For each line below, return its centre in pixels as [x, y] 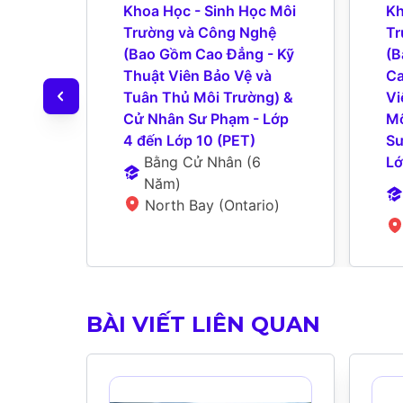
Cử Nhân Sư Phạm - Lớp [206, 118]
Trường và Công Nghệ [200, 32]
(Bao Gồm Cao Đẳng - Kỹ [209, 54]
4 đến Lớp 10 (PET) [189, 140]
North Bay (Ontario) [212, 205]
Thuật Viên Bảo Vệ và [197, 75]
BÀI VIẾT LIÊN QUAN [203, 324]
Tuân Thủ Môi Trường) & [208, 97]
